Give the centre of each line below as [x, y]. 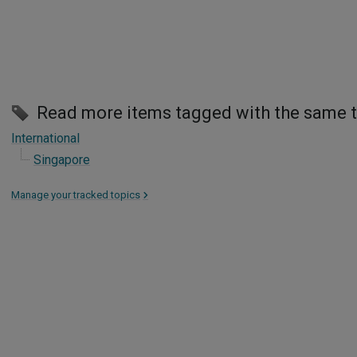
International [45, 138]
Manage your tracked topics [76, 195]
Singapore [62, 160]
